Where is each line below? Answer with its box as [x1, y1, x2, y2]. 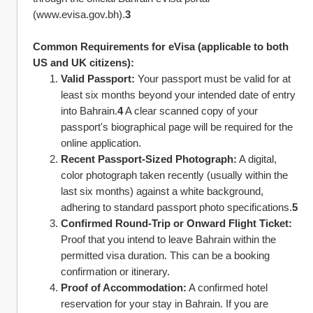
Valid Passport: [61, 73, 135, 85]
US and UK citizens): [33, 57, 134, 68]
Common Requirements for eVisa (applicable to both [33, 41, 289, 52]
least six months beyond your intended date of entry [61, 89, 296, 101]
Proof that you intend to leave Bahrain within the [61, 233, 276, 245]
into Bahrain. [61, 105, 117, 117]
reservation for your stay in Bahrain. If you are [61, 298, 268, 310]
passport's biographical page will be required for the [61, 121, 293, 133]
